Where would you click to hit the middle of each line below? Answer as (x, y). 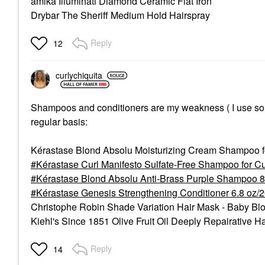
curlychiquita (79, 75)
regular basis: (59, 121)
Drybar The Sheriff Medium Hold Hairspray (122, 15)
